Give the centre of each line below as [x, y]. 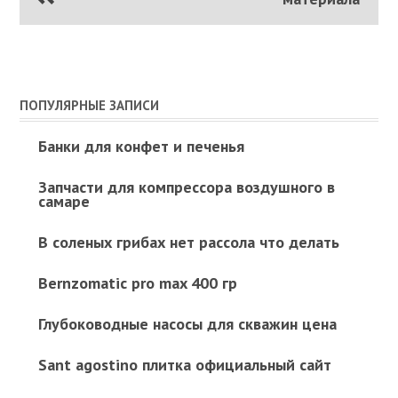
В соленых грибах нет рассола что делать [188, 243]
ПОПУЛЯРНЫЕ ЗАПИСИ [90, 106]
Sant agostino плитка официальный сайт [184, 365]
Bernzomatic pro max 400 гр [137, 283]
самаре [64, 202]
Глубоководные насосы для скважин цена [187, 324]
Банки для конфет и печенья [141, 147]
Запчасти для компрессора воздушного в [186, 187]
